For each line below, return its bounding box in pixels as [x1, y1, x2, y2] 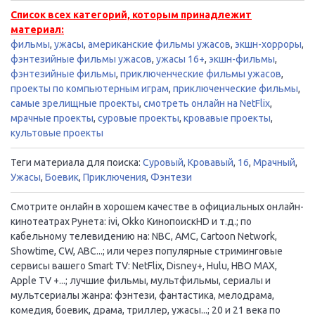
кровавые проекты [184, 112, 271, 124]
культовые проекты [11, 127, 103, 139]
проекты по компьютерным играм [11, 82, 169, 94]
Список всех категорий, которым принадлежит [11, 8, 252, 20]
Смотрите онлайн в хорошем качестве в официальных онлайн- [11, 200, 304, 212]
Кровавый [188, 156, 233, 168]
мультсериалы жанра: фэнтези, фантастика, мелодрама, [11, 289, 274, 301]
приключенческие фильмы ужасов [120, 67, 281, 79]
